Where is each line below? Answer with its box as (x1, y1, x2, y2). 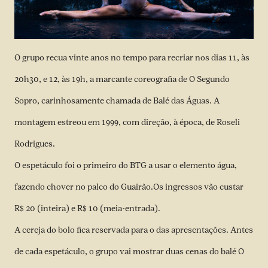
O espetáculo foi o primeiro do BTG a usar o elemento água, (14, 160, 237, 171)
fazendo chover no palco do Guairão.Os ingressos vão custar (14, 182, 243, 193)
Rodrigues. (14, 139, 55, 150)
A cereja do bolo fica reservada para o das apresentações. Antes (14, 225, 253, 236)
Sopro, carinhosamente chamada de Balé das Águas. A (14, 96, 220, 106)
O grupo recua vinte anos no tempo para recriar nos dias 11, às (14, 53, 249, 63)
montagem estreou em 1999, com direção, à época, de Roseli (14, 117, 240, 128)
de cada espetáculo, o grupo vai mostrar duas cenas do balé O (14, 246, 244, 257)
